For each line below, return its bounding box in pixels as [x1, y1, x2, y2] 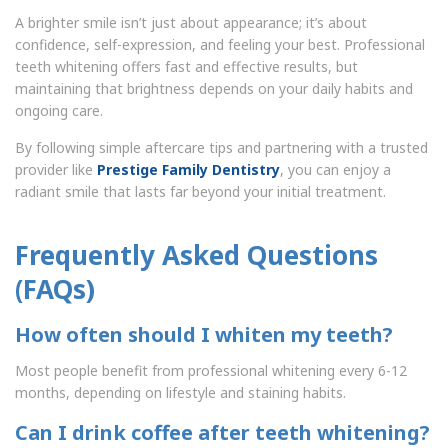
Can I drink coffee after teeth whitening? [15, 418, 430, 446]
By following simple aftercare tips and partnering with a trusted [15, 137, 428, 157]
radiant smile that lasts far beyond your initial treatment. [15, 181, 386, 201]
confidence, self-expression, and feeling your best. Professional [15, 34, 425, 54]
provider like [15, 159, 93, 179]
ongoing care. [15, 100, 103, 120]
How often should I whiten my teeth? [15, 320, 393, 348]
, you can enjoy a [280, 159, 391, 179]
